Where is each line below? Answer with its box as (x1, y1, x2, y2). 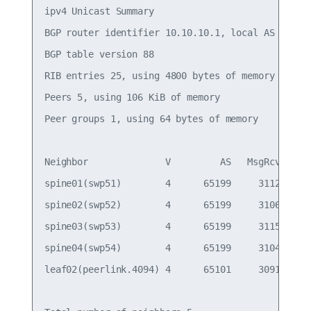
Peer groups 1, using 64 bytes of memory (44, 113, 258, 125)
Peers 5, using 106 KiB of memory (44, 92, 220, 103)
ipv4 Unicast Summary (44, 6, 154, 17)
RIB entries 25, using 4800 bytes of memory (44, 70, 275, 82)
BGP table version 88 (44, 49, 154, 60)
